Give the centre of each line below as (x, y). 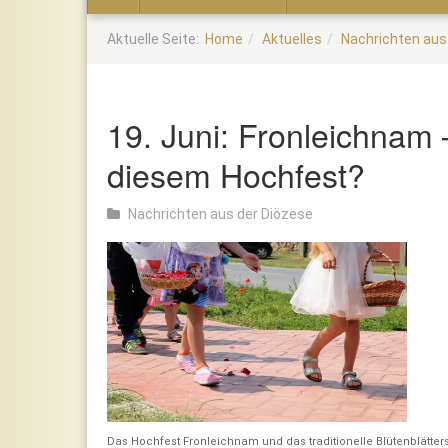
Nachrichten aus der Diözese (220, 213)
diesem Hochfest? (236, 173)
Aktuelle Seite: (156, 38)
